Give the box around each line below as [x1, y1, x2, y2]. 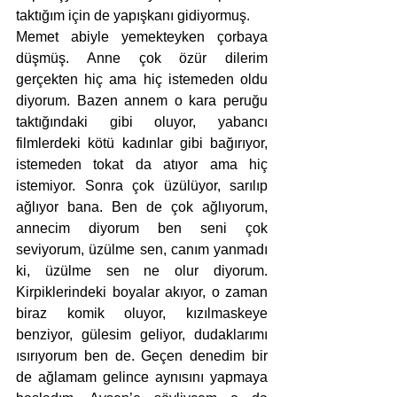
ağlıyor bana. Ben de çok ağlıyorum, [16, 199, 268, 215]
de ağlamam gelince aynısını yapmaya [16, 370, 268, 385]
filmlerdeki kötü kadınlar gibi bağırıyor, [16, 136, 268, 152]
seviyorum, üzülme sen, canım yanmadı [16, 242, 268, 258]
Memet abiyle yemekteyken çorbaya [16, 29, 268, 45]
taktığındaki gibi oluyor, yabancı [16, 114, 268, 130]
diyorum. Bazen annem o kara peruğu [16, 93, 268, 109]
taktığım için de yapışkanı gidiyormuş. [16, 8, 250, 24]
